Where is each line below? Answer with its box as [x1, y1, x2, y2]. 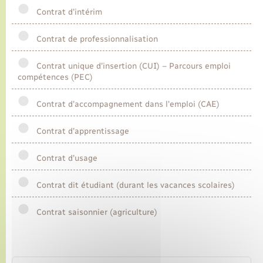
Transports [12, 23, 66, 36]
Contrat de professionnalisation [32, 34, 158, 45]
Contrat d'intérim [32, 7, 102, 18]
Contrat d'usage [32, 153, 97, 164]
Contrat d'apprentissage [32, 126, 129, 137]
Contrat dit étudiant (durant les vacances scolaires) [32, 180, 235, 191]
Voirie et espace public [12, 57, 126, 70]
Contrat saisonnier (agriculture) [32, 207, 157, 218]
